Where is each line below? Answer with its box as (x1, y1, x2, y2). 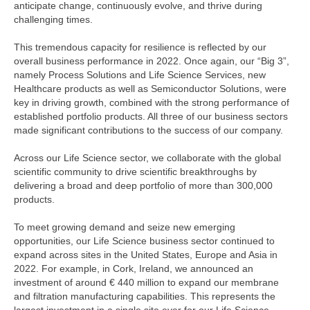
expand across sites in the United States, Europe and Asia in (14, 249, 277, 261)
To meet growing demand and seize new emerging (14, 221, 235, 233)
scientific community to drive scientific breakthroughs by (14, 166, 257, 178)
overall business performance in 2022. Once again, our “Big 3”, (14, 55, 289, 67)
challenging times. (14, 14, 93, 26)
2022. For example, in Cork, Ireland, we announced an (14, 263, 253, 275)
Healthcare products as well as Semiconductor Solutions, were (14, 83, 286, 95)
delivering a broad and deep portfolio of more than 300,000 (14, 180, 273, 192)
